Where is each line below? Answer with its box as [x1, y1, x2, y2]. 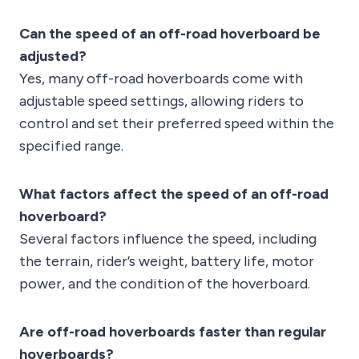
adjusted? [19, 47, 87, 66]
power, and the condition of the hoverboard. [19, 275, 310, 293]
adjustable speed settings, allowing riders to [19, 92, 304, 111]
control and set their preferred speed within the [19, 115, 334, 133]
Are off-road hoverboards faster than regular [19, 323, 326, 341]
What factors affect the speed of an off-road [19, 185, 329, 204]
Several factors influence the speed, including [19, 230, 317, 248]
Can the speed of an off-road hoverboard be [19, 25, 321, 43]
